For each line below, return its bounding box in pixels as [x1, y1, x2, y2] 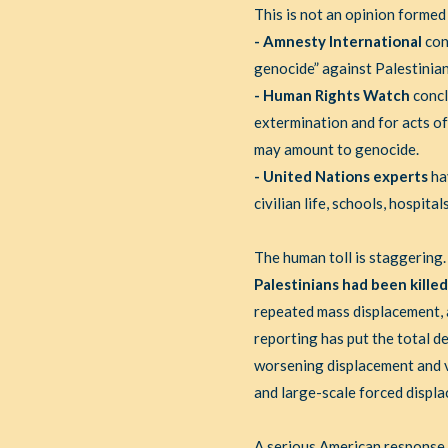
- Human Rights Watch [253, 86, 410, 104]
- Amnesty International [253, 32, 422, 50]
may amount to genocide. [253, 140, 419, 158]
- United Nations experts [253, 167, 428, 185]
